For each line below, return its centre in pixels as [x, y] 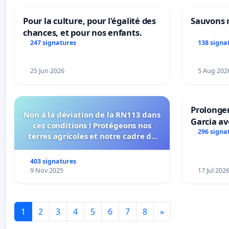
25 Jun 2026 [47, 71]
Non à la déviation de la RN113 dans [92, 114]
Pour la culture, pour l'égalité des [89, 20]
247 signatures [53, 43]
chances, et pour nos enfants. [83, 32]
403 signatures [53, 161]
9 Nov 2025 [47, 170]
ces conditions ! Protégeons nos [92, 125]
